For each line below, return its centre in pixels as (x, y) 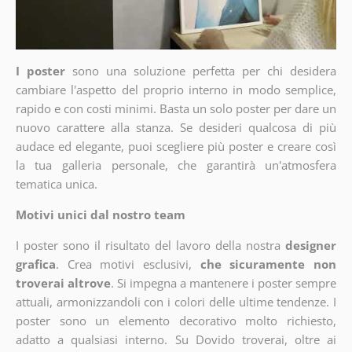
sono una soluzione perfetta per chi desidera (205, 71)
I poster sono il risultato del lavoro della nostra (148, 246)
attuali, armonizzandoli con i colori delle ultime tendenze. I (176, 302)
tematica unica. (56, 184)
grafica (35, 264)
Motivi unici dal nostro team (100, 215)
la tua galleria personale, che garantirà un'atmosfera (176, 165)
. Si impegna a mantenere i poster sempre (224, 283)
